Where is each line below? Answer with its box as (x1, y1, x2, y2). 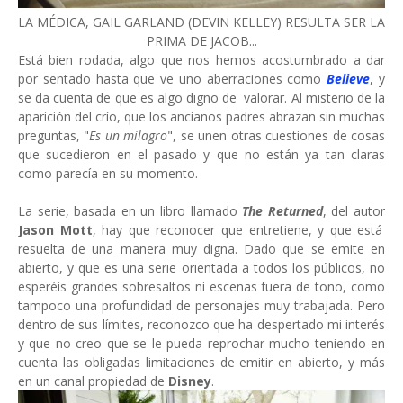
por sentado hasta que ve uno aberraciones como (18, 70, 327, 87)
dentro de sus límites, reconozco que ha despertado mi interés (18, 316, 385, 333)
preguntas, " (18, 127, 90, 144)
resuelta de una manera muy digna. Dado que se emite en (18, 240, 385, 257)
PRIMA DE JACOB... (146, 32, 257, 49)
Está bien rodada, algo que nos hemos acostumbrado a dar (18, 51, 385, 68)
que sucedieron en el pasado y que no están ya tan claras (18, 146, 385, 163)
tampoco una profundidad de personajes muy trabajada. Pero (18, 297, 385, 314)
